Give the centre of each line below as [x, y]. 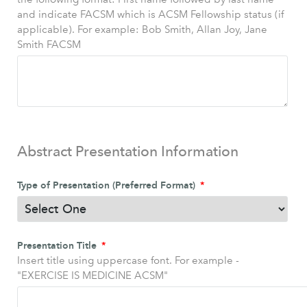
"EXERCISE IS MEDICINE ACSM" [92, 275]
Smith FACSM [49, 45]
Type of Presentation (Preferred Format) [107, 185]
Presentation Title [58, 245]
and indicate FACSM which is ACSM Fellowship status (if [150, 15]
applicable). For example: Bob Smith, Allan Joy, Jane [142, 30]
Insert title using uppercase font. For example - [128, 260]
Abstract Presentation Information [127, 151]
